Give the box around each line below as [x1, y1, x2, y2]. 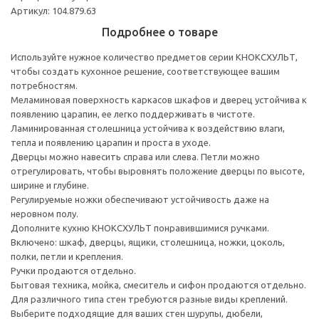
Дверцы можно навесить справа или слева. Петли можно [11, 151, 260, 162]
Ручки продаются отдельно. [11, 265, 136, 276]
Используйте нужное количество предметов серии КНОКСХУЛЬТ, [11, 51, 298, 62]
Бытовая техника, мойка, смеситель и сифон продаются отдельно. [11, 279, 306, 290]
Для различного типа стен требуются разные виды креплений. [11, 293, 288, 304]
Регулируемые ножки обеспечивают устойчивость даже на [11, 194, 269, 204]
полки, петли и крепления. [11, 251, 123, 261]
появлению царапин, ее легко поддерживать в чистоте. [11, 108, 255, 119]
